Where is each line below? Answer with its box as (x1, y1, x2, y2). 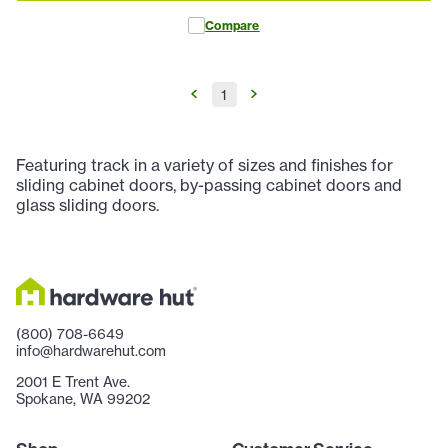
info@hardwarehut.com (16, 341, 166, 359)
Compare (205, 17, 260, 33)
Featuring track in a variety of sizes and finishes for (16, 154, 393, 175)
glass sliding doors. (16, 194, 159, 215)
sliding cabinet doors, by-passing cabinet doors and (16, 174, 402, 195)
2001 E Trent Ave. (16, 372, 130, 390)
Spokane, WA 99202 (16, 389, 150, 407)
